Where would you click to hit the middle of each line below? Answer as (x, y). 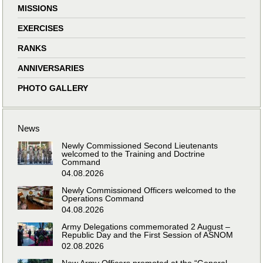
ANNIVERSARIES (51, 68)
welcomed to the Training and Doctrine (134, 154)
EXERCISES (41, 28)
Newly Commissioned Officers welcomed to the (149, 190)
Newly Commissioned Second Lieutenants (140, 145)
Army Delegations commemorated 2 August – (146, 226)
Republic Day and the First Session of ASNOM (148, 235)
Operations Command (103, 198)
